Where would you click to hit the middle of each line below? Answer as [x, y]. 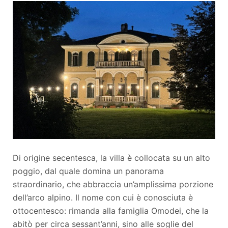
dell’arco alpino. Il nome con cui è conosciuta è [103, 197]
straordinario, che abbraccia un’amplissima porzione [113, 184]
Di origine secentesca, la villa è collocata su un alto [111, 158]
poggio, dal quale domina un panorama [88, 171]
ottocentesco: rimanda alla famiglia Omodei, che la [111, 210]
